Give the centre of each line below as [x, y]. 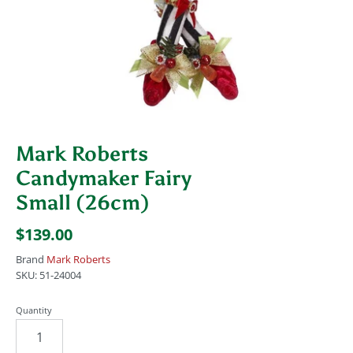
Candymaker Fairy [104, 178]
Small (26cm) [83, 203]
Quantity [34, 310]
